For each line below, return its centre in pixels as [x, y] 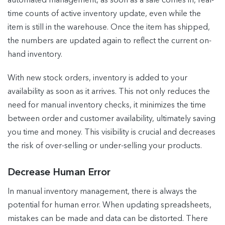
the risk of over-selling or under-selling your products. [105, 146]
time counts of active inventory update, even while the [104, 14]
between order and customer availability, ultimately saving [111, 119]
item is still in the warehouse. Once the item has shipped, [109, 27]
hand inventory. [35, 54]
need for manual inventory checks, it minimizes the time [107, 105]
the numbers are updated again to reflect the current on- [109, 41]
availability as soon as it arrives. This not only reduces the [109, 92]
